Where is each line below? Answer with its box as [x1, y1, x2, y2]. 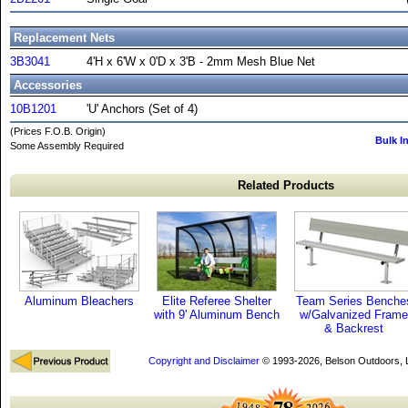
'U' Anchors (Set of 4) [87, 102, 198, 116]
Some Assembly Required [10, 140, 124, 151]
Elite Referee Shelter [161, 294, 271, 308]
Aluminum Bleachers [24, 294, 134, 308]
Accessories [14, 78, 82, 92]
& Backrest [324, 321, 383, 335]
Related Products [237, 178, 334, 192]
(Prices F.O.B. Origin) [10, 126, 106, 137]
